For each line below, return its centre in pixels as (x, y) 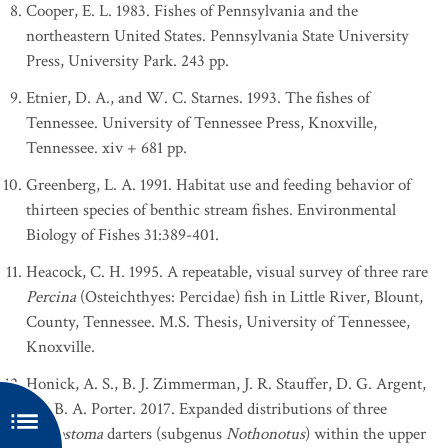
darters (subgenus (166, 434)
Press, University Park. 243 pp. (127, 61)
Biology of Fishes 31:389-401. (122, 235)
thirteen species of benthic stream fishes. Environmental (211, 210)
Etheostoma (66, 434)
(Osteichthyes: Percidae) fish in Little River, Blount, (249, 297)
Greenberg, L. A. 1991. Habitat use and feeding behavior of (218, 185)
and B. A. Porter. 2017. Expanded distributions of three (206, 409)
